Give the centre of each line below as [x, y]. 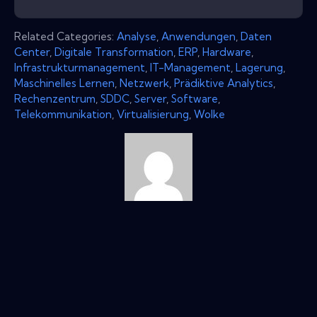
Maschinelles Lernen [64, 83]
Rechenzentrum [55, 98]
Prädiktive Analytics [224, 83]
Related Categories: [65, 36]
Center [32, 52]
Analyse [137, 36]
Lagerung [259, 67]
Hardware [227, 52]
